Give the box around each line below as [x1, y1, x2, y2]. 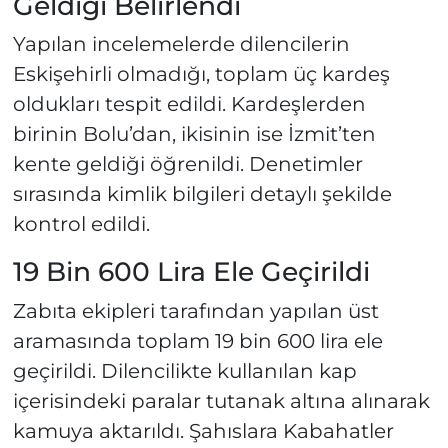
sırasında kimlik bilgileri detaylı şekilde [12, 182, 392, 207]
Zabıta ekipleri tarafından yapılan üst [12, 298, 379, 323]
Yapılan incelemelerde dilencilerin [12, 32, 350, 57]
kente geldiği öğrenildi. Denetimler [12, 152, 363, 177]
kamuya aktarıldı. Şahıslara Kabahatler [12, 418, 394, 443]
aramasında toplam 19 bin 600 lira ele [12, 328, 383, 353]
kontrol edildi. [12, 212, 150, 237]
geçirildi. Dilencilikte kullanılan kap [12, 358, 357, 383]
